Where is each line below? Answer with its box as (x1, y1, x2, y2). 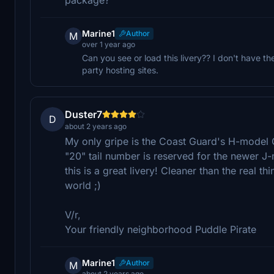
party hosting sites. (82, 64, 158, 75)
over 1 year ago (82, 39, 135, 49)
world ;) (65, 179, 101, 191)
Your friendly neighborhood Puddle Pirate (65, 223, 256, 235)
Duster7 (65, 108, 102, 120)
